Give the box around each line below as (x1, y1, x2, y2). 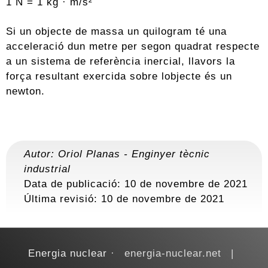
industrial (24, 163, 71, 175)
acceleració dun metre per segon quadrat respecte (6, 40, 260, 53)
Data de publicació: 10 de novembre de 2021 (24, 178, 248, 190)
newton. (6, 85, 45, 98)
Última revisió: (24, 193, 101, 205)
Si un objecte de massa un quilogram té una (6, 25, 227, 38)
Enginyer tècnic (132, 148, 210, 160)
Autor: (24, 148, 58, 160)
